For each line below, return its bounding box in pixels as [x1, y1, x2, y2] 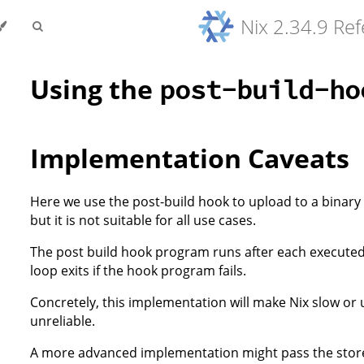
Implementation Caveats [30, 141, 349, 176]
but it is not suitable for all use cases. [30, 211, 256, 230]
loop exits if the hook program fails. [30, 262, 246, 280]
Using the [30, 71, 159, 107]
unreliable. [30, 312, 95, 331]
